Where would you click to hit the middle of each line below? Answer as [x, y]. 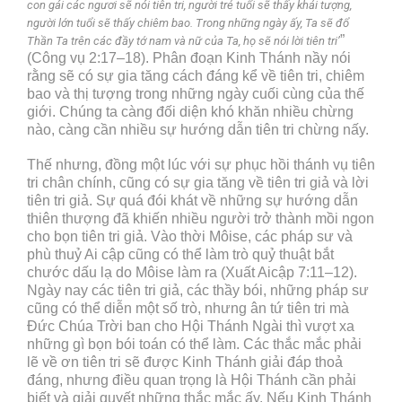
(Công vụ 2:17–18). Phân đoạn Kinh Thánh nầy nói [189, 57]
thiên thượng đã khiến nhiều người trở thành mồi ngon [201, 218]
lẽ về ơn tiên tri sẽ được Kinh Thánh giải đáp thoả [185, 362]
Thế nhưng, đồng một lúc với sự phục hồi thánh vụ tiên [201, 164]
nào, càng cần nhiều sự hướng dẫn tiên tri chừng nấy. [198, 129]
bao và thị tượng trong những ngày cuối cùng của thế [196, 93]
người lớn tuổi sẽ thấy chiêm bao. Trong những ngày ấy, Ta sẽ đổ [188, 22]
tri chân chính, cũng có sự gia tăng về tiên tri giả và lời [198, 182]
